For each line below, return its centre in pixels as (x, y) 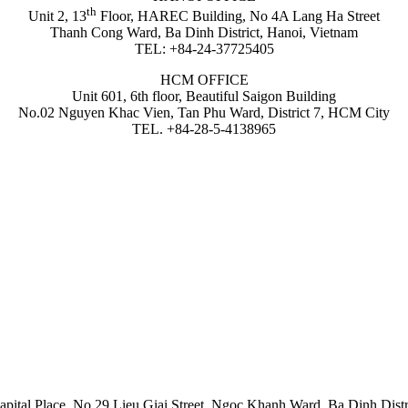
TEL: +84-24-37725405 (204, 49)
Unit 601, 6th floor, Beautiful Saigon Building (204, 97)
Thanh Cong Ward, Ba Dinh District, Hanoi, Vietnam (204, 33)
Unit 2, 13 (57, 16)
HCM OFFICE (204, 80)
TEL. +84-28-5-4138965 (204, 129)
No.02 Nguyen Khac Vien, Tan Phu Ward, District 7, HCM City (204, 113)
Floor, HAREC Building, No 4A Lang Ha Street (238, 16)
